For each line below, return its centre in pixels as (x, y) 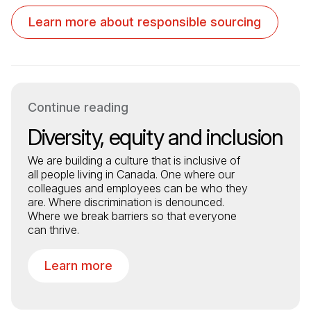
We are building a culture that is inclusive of (134, 160)
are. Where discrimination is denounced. (126, 202)
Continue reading (78, 107)
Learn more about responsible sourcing (145, 22)
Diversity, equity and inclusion (155, 137)
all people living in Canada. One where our (131, 174)
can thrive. (53, 229)
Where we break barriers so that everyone (132, 216)
